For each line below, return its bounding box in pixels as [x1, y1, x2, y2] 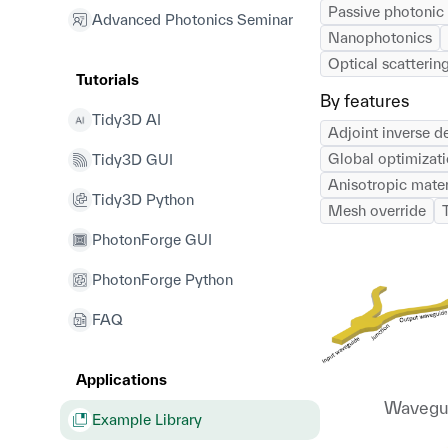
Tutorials [76, 71, 139, 88]
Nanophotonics [328, 29, 432, 46]
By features [320, 91, 409, 110]
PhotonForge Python [92, 271, 233, 288]
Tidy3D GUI [92, 151, 173, 168]
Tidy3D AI [92, 111, 161, 128]
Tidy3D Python [92, 191, 194, 208]
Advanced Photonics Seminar [92, 11, 293, 28]
